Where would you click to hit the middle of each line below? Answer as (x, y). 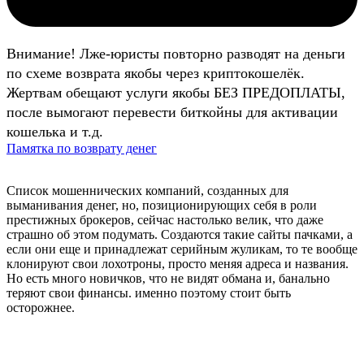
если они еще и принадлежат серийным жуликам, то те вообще (182, 249)
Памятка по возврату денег (82, 149)
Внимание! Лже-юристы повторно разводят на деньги (176, 54)
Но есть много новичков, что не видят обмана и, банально (168, 279)
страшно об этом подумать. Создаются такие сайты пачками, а (180, 235)
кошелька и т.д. (55, 132)
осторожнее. (41, 308)
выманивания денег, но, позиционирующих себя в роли (162, 206)
